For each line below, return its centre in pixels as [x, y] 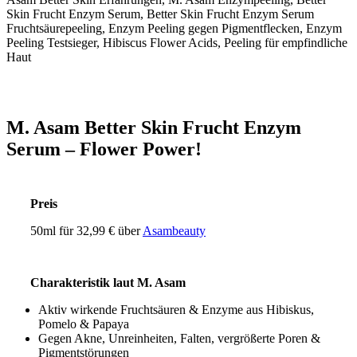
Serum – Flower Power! [104, 149]
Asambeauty [174, 231]
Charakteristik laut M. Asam [108, 283]
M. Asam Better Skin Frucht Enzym [154, 128]
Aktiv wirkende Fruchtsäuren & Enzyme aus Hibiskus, [176, 310]
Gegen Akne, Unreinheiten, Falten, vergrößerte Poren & [179, 339]
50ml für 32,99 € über [86, 231]
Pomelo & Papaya [84, 324]
